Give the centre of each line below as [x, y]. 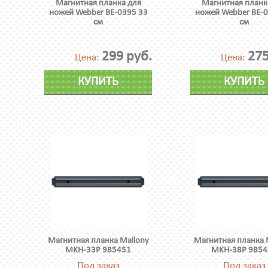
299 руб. [127, 57]
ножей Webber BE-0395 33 [98, 13]
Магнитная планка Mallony [98, 241]
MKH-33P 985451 [98, 250]
